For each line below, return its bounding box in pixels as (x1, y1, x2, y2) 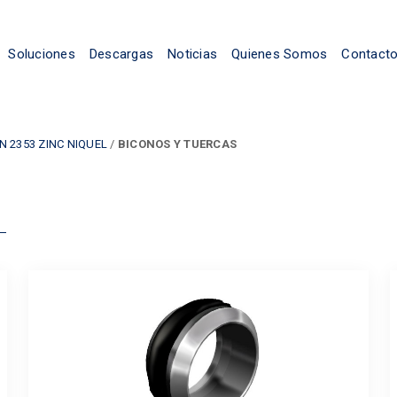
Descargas (89, 45, 153, 62)
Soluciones (8, 45, 75, 62)
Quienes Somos (231, 45, 328, 62)
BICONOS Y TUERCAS (117, 137, 237, 151)
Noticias (167, 45, 217, 62)
